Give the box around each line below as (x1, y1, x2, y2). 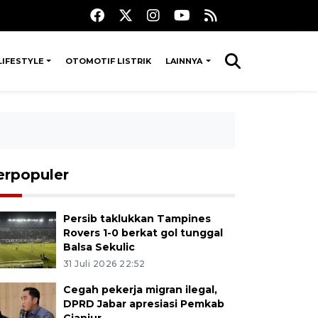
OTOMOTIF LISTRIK (65, 56, 151, 66)
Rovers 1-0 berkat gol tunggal (62, 226, 223, 239)
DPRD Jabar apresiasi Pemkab (62, 297, 224, 310)
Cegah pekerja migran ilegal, (62, 283, 217, 296)
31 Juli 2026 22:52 (62, 258, 146, 269)
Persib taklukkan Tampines (62, 212, 211, 225)
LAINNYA (165, 56, 204, 66)
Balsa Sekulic (62, 241, 135, 253)
